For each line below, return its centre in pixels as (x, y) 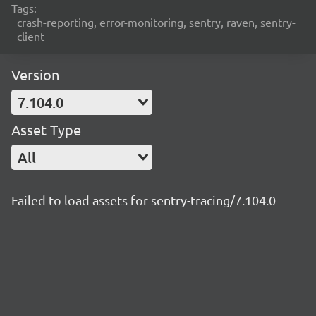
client (31, 36)
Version (35, 74)
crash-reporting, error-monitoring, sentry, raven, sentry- (156, 22)
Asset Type (46, 129)
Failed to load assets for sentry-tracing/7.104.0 (144, 200)
